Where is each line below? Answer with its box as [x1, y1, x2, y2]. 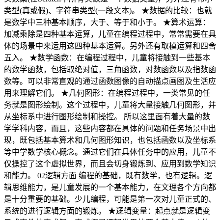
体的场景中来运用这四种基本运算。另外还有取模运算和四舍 [4, 41, 216, 50]
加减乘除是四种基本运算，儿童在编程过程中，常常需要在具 [4, 29, 216, 38]
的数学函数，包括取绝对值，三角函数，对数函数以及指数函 [4, 65, 216, 74]
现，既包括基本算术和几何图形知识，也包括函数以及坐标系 [4, 136, 216, 144]
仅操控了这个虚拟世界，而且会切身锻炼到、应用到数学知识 [4, 159, 216, 168]
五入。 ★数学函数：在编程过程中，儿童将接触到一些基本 [4, 53, 210, 62]
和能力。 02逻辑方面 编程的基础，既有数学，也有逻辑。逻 [4, 171, 212, 180]
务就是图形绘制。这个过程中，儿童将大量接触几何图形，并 [4, 100, 216, 109]
